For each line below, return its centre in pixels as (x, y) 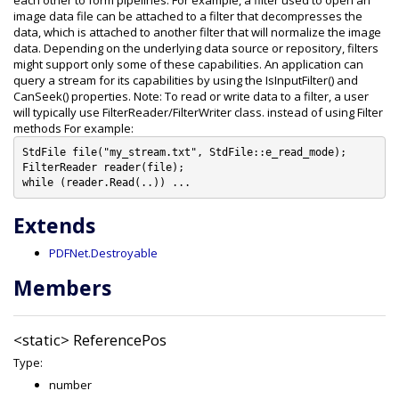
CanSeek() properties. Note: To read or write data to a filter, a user (191, 96)
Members (62, 288)
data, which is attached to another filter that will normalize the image (197, 32)
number (70, 385)
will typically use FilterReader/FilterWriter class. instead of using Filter (198, 112)
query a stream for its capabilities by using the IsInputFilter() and (186, 80)
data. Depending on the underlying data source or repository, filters (196, 48)
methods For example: (73, 128)
